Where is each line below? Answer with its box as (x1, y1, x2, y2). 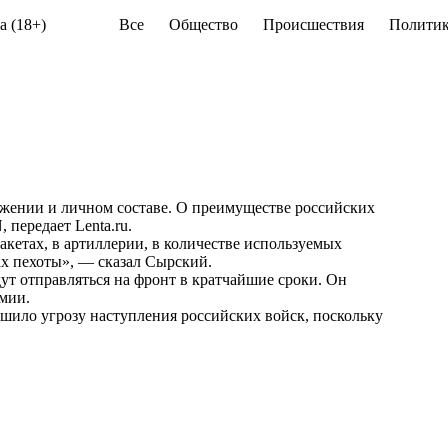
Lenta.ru (75, 217, 128, 234)
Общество (168, 16, 238, 33)
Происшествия (262, 16, 364, 33)
